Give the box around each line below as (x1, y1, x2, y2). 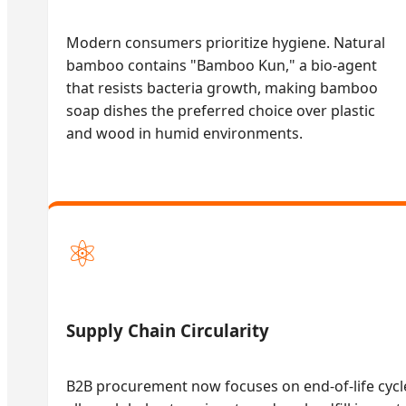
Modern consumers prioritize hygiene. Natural (66, 33, 385, 53)
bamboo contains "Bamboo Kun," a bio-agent (66, 55, 377, 76)
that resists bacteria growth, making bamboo (66, 78, 378, 99)
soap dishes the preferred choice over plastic (66, 101, 375, 121)
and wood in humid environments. (66, 123, 303, 144)
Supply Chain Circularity (66, 318, 269, 342)
